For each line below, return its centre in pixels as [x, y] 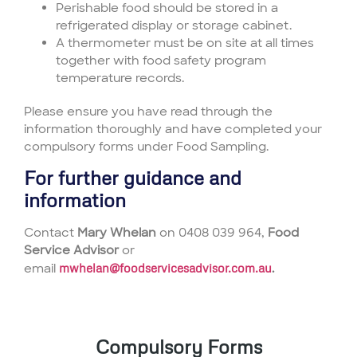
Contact [51, 233]
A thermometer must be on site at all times [185, 43]
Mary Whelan [118, 233]
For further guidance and [133, 178]
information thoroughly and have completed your [173, 129]
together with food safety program [161, 60]
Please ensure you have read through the [148, 111]
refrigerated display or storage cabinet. [174, 25]
